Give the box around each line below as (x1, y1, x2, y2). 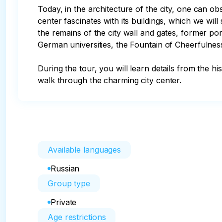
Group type (48, 178, 90, 188)
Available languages (48, 145, 121, 155)
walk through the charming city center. (38, 75, 182, 85)
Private (51, 197, 77, 207)
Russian (51, 164, 80, 173)
